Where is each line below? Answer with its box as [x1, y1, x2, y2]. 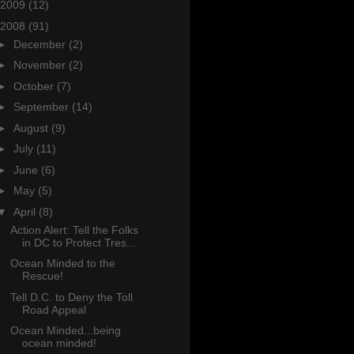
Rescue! [21, 269, 63, 283]
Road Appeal [21, 303, 86, 316]
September [13, 100, 72, 114]
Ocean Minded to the [9, 257, 115, 270]
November [13, 58, 69, 72]
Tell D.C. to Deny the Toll [9, 290, 133, 303]
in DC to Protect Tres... [21, 235, 136, 249]
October [13, 79, 57, 92]
